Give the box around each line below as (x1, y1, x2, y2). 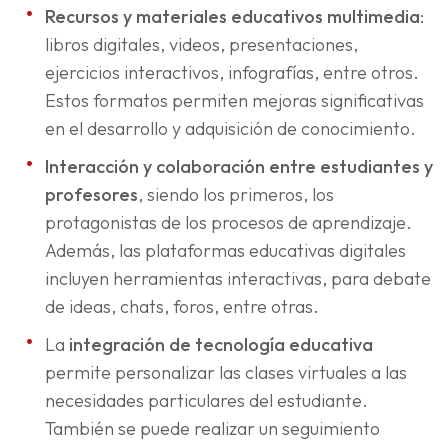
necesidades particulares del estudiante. (45, 389, 368, 413)
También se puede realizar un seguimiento (45, 417, 380, 441)
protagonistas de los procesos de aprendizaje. (45, 211, 412, 235)
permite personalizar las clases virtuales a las (45, 361, 407, 385)
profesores (45, 183, 138, 207)
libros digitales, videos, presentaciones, (45, 33, 358, 57)
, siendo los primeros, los (138, 183, 334, 207)
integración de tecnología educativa (69, 333, 373, 357)
